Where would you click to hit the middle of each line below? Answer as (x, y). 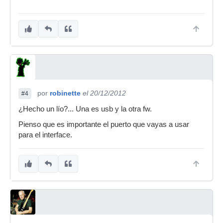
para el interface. (45, 135)
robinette (65, 93)
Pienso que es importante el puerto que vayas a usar (104, 124)
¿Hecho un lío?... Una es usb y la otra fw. (85, 109)
